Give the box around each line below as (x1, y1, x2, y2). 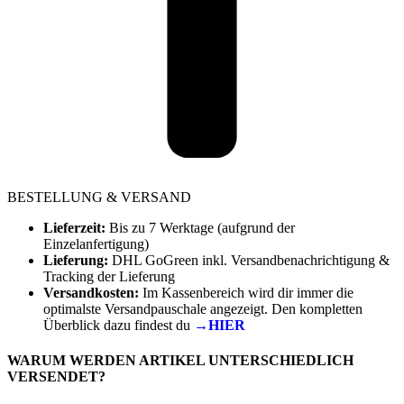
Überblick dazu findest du (43, 317, 194, 333)
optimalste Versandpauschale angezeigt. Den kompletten (43, 300, 363, 317)
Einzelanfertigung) (43, 235, 149, 252)
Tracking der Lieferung (43, 268, 179, 284)
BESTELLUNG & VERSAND (7, 188, 191, 205)
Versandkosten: (43, 284, 142, 300)
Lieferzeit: (43, 219, 109, 235)
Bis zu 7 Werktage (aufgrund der (109, 219, 295, 235)
